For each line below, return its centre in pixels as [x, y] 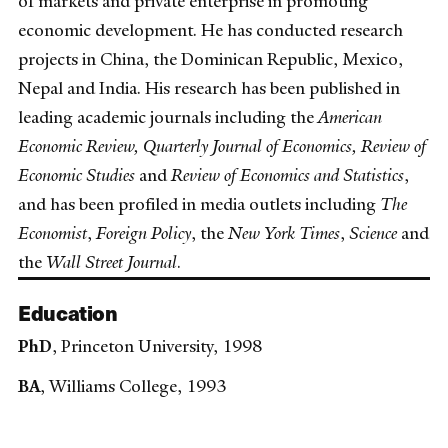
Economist [52, 233]
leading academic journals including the [168, 117]
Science [373, 233]
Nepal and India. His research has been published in [209, 88]
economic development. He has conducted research [210, 30]
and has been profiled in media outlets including [199, 204]
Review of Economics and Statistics [287, 175]
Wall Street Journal [111, 262]
